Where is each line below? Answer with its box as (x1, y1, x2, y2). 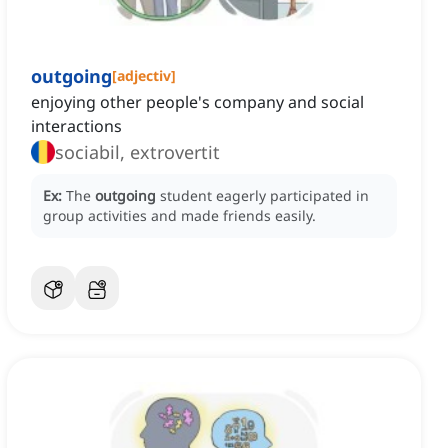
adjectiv (117, 66, 171, 86)
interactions (31, 115, 122, 138)
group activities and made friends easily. (43, 206, 316, 226)
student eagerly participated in (160, 186, 369, 206)
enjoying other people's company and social (31, 91, 364, 114)
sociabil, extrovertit (55, 140, 220, 165)
